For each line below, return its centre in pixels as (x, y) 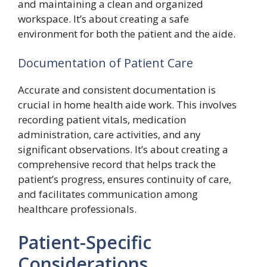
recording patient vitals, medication (102, 119)
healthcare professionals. (77, 209)
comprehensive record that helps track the (117, 164)
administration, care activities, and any (109, 134)
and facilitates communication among (108, 194)
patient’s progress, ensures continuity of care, (125, 179)
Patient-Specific (85, 242)
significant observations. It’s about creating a (123, 149)
